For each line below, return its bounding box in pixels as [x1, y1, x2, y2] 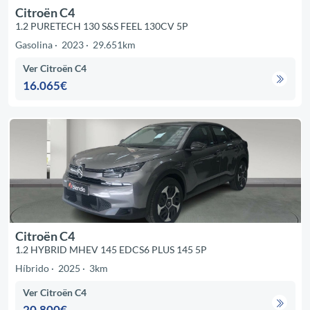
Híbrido [15, 262, 49, 275]
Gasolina [15, 39, 53, 51]
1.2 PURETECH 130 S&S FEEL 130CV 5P [15, 20, 188, 33]
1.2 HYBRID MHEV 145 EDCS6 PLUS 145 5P [15, 244, 207, 256]
